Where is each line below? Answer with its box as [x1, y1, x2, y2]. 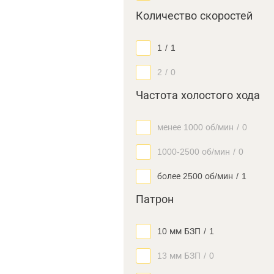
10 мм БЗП [157, 226, 201, 236]
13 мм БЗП [157, 251, 201, 261]
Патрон [136, 193, 174, 206]
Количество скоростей [136, 10, 253, 22]
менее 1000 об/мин [157, 122, 234, 132]
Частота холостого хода [136, 89, 260, 102]
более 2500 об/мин [157, 171, 233, 181]
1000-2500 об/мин [157, 147, 230, 157]
